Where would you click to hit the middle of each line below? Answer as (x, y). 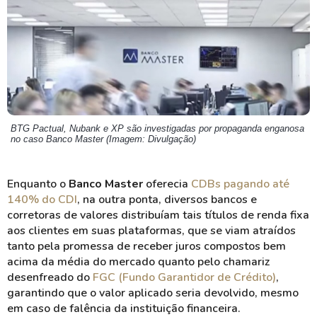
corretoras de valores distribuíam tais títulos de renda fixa (158, 215)
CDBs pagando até (240, 184)
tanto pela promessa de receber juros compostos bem (146, 246)
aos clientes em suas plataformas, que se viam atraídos (151, 231)
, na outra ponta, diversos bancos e (167, 200)
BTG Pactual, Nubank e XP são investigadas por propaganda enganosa (157, 128)
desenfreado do (50, 277)
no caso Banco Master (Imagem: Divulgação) (103, 139)
